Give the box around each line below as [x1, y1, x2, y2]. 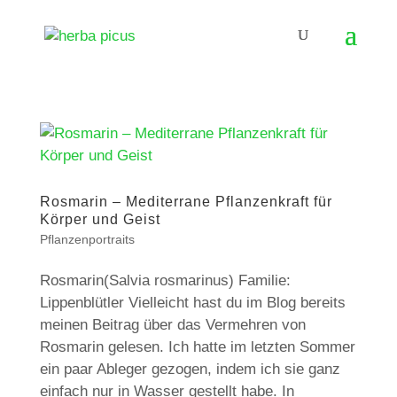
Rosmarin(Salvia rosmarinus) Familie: [39, 272, 291, 289]
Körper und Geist [39, 212, 160, 227]
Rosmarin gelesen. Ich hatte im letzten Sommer [39, 339, 355, 355]
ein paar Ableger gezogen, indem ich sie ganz [39, 361, 340, 378]
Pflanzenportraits [39, 232, 135, 246]
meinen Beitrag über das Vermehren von [39, 316, 306, 333]
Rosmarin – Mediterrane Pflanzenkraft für [39, 194, 332, 209]
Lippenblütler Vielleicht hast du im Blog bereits [39, 294, 346, 311]
